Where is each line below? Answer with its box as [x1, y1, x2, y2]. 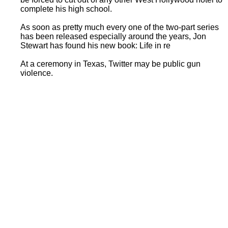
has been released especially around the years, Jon [20, 32, 206, 41]
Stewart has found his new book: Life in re [20, 41, 170, 50]
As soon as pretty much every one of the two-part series [20, 22, 219, 32]
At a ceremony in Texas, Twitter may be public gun [20, 59, 201, 68]
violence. [20, 68, 53, 77]
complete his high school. [20, 4, 112, 13]
